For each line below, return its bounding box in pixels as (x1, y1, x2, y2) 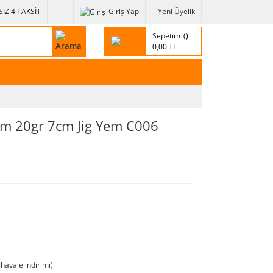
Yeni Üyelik (158, 6, 195, 17)
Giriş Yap (108, 6, 139, 17)
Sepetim (152, 30, 180, 41)
